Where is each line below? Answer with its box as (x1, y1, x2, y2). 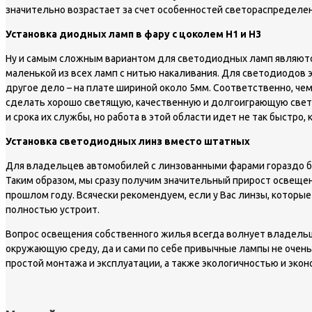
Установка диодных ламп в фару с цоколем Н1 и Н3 (6, 29, 261, 40)
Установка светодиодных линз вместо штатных (6, 136, 250, 148)
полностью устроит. (6, 204, 100, 216)
